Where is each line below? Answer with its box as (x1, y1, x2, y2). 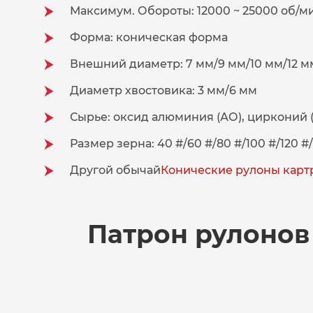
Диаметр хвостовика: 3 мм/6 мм (70, 84, 257, 98)
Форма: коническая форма (70, 31, 228, 45)
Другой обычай (70, 163, 161, 177)
